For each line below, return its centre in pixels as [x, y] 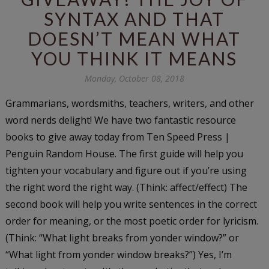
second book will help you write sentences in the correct [131, 204]
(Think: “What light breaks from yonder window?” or [122, 237]
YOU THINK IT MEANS [134, 58]
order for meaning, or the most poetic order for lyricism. [131, 221]
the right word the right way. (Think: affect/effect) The [126, 187]
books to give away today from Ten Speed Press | [117, 137]
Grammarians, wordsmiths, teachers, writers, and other [129, 103]
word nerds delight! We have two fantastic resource [120, 120]
